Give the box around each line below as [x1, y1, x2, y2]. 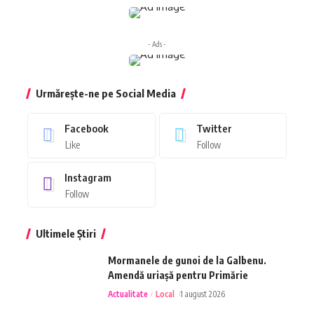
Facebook [64, 121, 109, 135]
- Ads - [148, 39, 166, 48]
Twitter [196, 121, 232, 135]
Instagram [64, 170, 111, 184]
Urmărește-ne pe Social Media [36, 86, 176, 100]
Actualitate [108, 288, 148, 299]
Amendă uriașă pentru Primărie [108, 268, 248, 281]
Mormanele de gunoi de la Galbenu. [108, 254, 266, 266]
